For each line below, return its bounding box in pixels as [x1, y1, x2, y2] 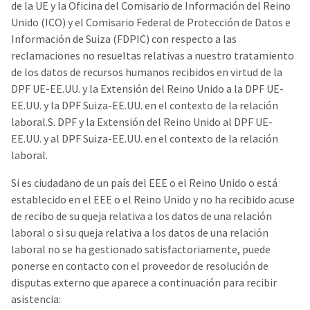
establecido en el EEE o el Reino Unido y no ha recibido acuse [11, 192, 295, 206]
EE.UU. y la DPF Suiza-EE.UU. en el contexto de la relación [11, 98, 278, 112]
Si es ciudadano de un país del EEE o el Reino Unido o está [11, 176, 277, 190]
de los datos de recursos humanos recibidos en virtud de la [11, 65, 282, 79]
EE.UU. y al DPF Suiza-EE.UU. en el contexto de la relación [11, 131, 278, 145]
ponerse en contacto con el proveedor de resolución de [11, 259, 268, 273]
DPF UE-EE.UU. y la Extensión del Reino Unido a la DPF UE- [11, 82, 284, 95]
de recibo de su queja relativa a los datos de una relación [11, 209, 272, 223]
